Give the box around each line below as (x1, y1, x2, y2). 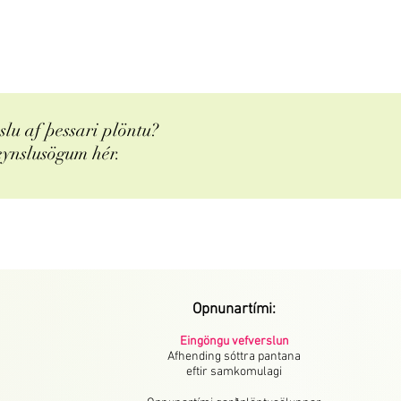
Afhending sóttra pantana (167, 349, 301, 365)
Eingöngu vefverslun (179, 334, 289, 350)
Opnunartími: (192, 301, 276, 320)
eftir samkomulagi (186, 364, 282, 380)
